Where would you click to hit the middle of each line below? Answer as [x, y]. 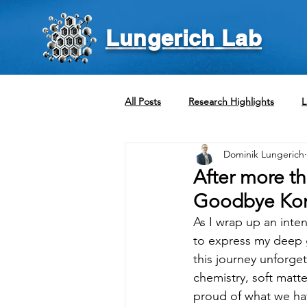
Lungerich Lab [184, 38]
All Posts [143, 101]
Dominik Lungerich [264, 154]
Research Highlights [231, 101]
